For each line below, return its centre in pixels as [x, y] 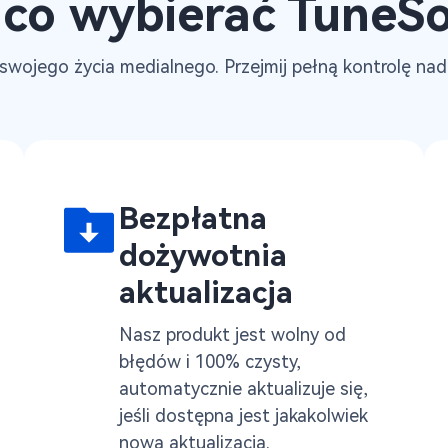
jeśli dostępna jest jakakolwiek [243, 415]
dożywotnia [203, 255]
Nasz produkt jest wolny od [232, 334]
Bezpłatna [193, 218]
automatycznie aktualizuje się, [243, 388]
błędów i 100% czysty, [210, 361]
